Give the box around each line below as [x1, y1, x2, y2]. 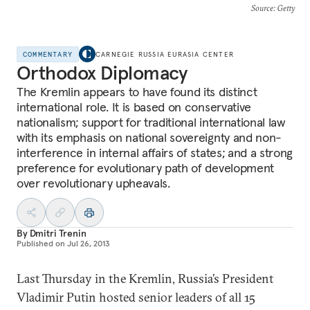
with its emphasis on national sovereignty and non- [17, 129, 282, 145]
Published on [17, 238, 65, 248]
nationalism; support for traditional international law [17, 114, 285, 130]
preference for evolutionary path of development [17, 160, 274, 176]
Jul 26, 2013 [67, 238, 110, 248]
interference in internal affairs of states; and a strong [17, 145, 293, 161]
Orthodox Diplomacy [17, 61, 188, 85]
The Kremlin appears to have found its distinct [17, 84, 257, 100]
